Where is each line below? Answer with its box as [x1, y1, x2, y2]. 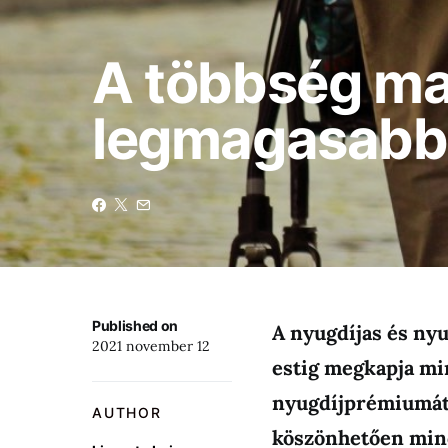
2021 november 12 [92, 337, 210, 355]
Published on [92, 317, 178, 334]
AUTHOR [92, 404, 162, 421]
